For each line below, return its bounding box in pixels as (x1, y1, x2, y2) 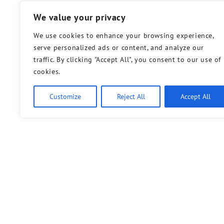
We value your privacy (33, 11, 126, 23)
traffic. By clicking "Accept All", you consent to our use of (33, 55, 221, 64)
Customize (49, 92, 81, 101)
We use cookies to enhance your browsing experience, (33, 31, 214, 40)
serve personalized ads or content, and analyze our (33, 43, 204, 52)
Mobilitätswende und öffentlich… (79, 201, 218, 213)
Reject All (116, 92, 145, 101)
